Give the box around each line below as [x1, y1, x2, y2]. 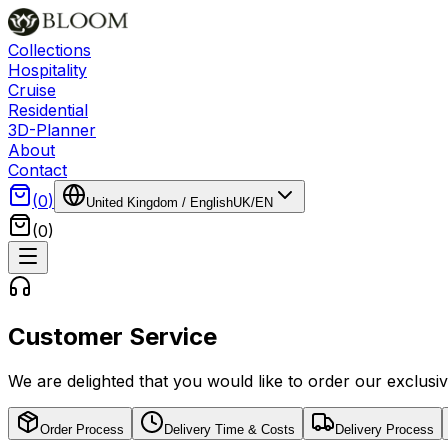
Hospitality [8, 60, 87, 80]
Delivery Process [335, 421, 434, 437]
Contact [8, 160, 67, 180]
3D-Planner [8, 120, 96, 140]
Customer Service [8, 321, 217, 351]
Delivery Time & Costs [164, 421, 295, 437]
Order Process [40, 421, 124, 437]
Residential [8, 100, 88, 120]
